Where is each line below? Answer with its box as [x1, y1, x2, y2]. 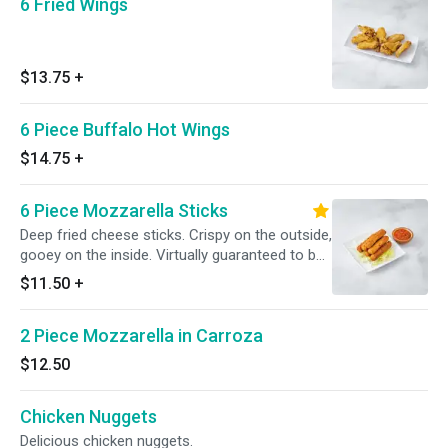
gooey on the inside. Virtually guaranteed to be [20, 246, 324, 264]
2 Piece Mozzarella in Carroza [20, 325, 263, 346]
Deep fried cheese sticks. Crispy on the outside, [20, 226, 332, 244]
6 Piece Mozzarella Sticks [20, 200, 228, 221]
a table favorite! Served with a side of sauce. [20, 266, 312, 284]
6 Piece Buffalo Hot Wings [20, 119, 230, 140]
